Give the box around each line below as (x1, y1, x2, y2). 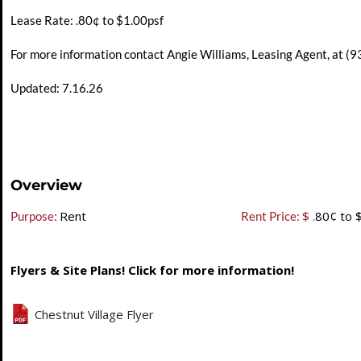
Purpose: (10, 209, 57, 223)
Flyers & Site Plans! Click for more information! (10, 262, 294, 278)
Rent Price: (240, 209, 300, 223)
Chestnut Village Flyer (35, 305, 154, 322)
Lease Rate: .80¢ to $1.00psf (10, 13, 164, 27)
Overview (10, 176, 82, 194)
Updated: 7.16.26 (10, 81, 103, 95)
